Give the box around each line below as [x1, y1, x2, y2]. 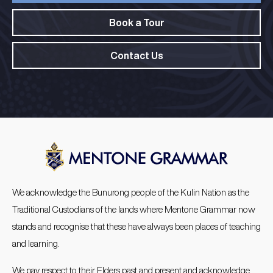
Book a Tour [108, 18, 165, 28]
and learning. [12, 239, 60, 249]
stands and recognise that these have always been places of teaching [12, 222, 261, 232]
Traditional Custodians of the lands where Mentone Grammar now [12, 205, 255, 214]
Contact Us [110, 51, 163, 61]
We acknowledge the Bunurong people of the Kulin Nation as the [12, 188, 249, 197]
